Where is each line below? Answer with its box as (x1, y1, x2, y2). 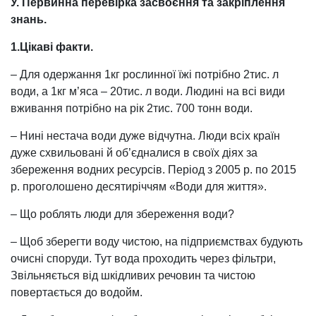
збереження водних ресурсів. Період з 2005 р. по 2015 (11, 163, 296, 176)
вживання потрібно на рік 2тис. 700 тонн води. (11, 102, 253, 114)
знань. (11, 13, 47, 25)
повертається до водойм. (11, 286, 142, 298)
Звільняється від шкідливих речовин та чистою (11, 269, 255, 281)
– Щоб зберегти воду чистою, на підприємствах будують (11, 235, 303, 248)
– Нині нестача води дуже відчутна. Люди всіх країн (11, 129, 280, 142)
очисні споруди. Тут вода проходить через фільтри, (11, 252, 276, 265)
